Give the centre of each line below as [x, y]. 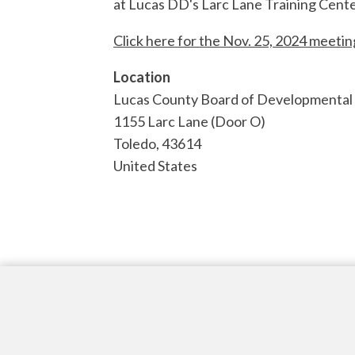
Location [142, 77]
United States [155, 166]
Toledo [135, 143]
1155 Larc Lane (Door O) [189, 121]
